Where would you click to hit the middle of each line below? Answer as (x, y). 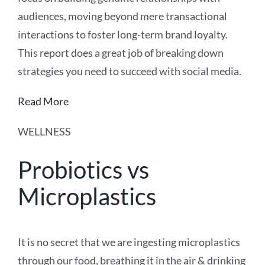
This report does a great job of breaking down (121, 52)
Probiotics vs (83, 170)
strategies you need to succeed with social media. (130, 71)
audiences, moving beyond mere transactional (122, 16)
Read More (43, 101)
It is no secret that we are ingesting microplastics (129, 242)
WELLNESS (44, 131)
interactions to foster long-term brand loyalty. (123, 34)
